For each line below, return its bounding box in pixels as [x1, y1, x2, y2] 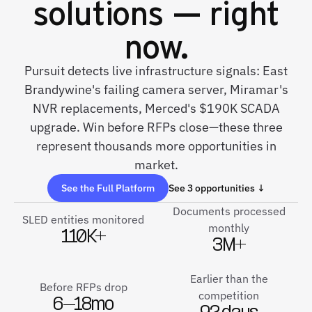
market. [134, 157, 178, 173]
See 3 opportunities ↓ [168, 182, 265, 194]
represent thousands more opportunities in [36, 138, 276, 154]
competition [198, 288, 259, 302]
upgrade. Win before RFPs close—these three [29, 119, 283, 135]
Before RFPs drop [39, 280, 127, 294]
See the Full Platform [61, 182, 155, 194]
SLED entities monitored [22, 212, 144, 226]
